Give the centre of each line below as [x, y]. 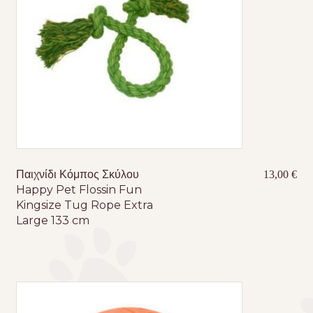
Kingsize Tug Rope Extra [84, 205]
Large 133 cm [52, 220]
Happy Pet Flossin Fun [79, 189]
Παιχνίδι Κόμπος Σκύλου [77, 174]
